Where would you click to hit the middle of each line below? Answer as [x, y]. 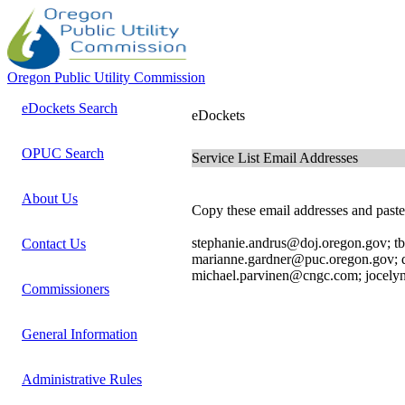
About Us [50, 198]
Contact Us [54, 244]
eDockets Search [70, 108]
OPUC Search [63, 153]
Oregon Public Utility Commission [106, 77]
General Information [80, 334]
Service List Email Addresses [275, 158]
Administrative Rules [82, 379]
